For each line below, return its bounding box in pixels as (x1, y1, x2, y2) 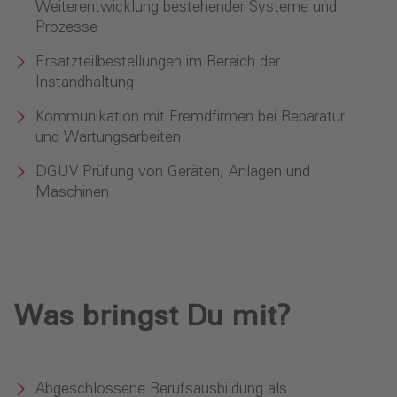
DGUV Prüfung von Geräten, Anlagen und (35, 165, 310, 181)
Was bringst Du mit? (14, 302, 291, 331)
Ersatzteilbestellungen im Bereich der (35, 55, 280, 71)
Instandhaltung (35, 75, 134, 91)
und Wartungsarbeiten (35, 130, 181, 146)
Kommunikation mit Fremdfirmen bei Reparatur (35, 110, 345, 126)
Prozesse (35, 20, 97, 36)
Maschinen (35, 185, 109, 201)
